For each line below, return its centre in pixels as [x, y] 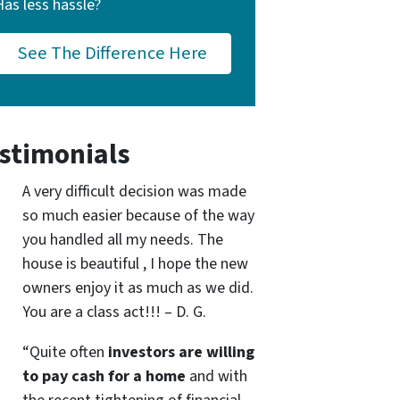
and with [216, 376]
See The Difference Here [112, 54]
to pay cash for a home [104, 376]
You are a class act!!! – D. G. [114, 312]
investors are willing [181, 352]
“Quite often [65, 352]
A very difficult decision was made [134, 191]
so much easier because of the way [138, 215]
